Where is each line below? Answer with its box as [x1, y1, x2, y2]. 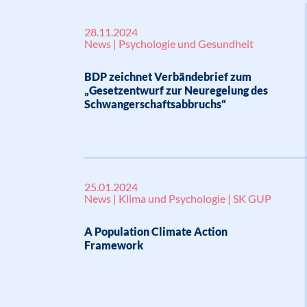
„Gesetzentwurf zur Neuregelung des [84, 84, 268, 97]
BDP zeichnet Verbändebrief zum [84, 70, 251, 83]
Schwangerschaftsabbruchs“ [84, 97, 226, 110]
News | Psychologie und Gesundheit [84, 37, 254, 50]
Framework [84, 238, 143, 251]
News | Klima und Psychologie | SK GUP [84, 192, 271, 205]
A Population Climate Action [84, 225, 228, 238]
